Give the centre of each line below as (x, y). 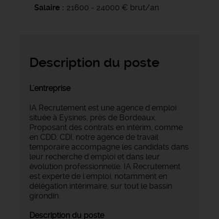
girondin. (45, 196)
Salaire (47, 7)
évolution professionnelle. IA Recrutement (105, 166)
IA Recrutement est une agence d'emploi (103, 108)
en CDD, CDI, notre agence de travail (94, 137)
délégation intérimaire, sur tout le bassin (101, 186)
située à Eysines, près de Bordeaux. (93, 117)
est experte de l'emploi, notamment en (98, 176)
